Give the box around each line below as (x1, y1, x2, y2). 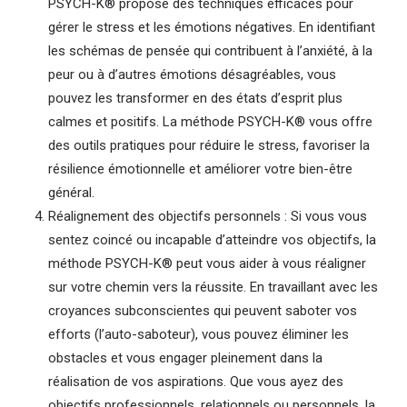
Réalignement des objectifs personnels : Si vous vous (47, 207, 367, 224)
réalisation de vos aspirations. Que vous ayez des (47, 372, 343, 390)
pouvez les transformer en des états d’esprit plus (47, 89, 342, 106)
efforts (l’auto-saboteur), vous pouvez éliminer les (47, 325, 349, 342)
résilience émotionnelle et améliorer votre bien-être (47, 160, 352, 177)
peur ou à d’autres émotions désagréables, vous (47, 65, 336, 83)
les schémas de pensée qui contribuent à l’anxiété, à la (47, 42, 372, 59)
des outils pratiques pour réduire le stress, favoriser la (47, 136, 370, 154)
